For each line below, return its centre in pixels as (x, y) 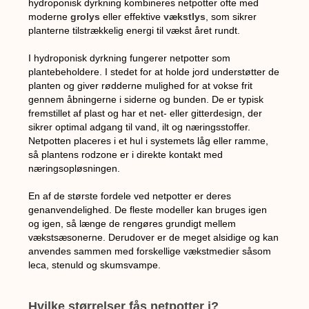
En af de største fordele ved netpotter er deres (130, 196)
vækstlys (185, 16)
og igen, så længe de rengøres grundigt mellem (132, 223)
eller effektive (132, 16)
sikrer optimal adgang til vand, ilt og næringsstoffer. (140, 127)
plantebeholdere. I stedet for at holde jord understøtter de (154, 71)
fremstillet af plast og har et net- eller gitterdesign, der (146, 113)
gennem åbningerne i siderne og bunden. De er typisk (146, 99)
